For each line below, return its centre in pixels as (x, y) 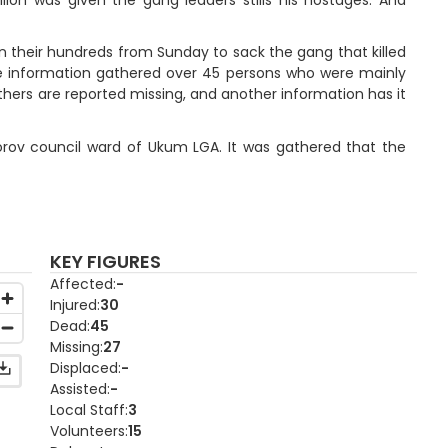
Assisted (79, 388)
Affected (82, 283)
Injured (74, 304)
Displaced (84, 367)
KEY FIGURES (106, 262)
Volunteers (88, 430)
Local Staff (88, 409)
